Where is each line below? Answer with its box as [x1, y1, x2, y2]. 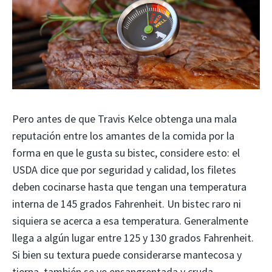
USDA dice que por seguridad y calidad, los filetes [12, 162, 236, 177]
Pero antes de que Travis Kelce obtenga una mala [12, 111, 237, 126]
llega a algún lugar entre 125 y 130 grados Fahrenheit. [12, 230, 254, 245]
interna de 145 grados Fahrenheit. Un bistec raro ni [12, 196, 241, 211]
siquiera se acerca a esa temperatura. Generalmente [12, 213, 248, 228]
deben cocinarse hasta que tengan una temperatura [12, 179, 246, 194]
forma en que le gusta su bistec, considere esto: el [12, 145, 240, 160]
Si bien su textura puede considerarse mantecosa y [12, 247, 242, 262]
